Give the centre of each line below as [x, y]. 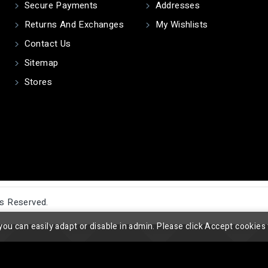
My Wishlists [180, 25]
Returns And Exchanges [73, 25]
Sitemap [40, 63]
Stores [37, 82]
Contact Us [46, 44]
